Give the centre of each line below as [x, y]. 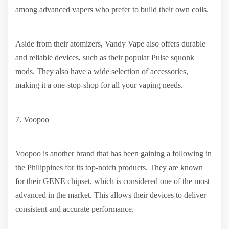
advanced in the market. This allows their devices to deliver [111, 195]
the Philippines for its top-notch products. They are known [109, 167]
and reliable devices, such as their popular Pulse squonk [105, 58]
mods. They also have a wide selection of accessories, [102, 71]
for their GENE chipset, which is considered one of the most [112, 181]
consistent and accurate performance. [75, 209]
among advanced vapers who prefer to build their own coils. [112, 9]
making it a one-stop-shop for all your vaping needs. [99, 85]
